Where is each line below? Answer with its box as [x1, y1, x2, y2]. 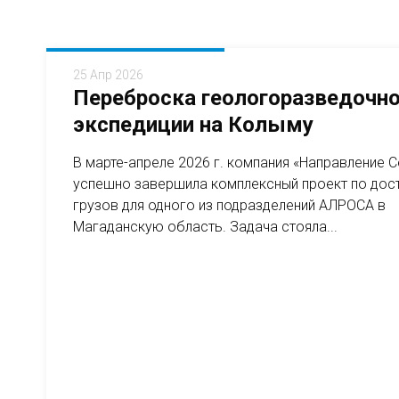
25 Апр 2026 [73, 68, 143, 82]
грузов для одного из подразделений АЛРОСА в [73, 197, 386, 214]
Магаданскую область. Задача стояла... [73, 218, 338, 235]
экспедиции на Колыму [73, 112, 313, 137]
